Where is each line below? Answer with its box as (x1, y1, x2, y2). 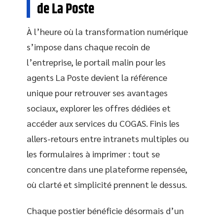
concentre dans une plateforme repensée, (27, 163, 187, 175)
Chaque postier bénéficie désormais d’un (27, 205, 184, 216)
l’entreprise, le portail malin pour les (27, 56, 166, 68)
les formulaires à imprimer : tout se (27, 147, 160, 159)
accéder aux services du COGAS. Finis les (27, 117, 180, 129)
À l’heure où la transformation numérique (27, 25, 188, 37)
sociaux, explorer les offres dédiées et (27, 102, 171, 113)
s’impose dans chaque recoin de (27, 40, 150, 52)
